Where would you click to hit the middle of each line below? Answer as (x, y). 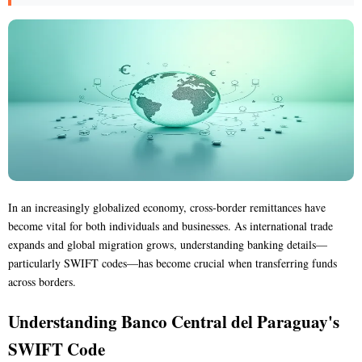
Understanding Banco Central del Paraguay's (174, 321)
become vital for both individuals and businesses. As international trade (170, 225)
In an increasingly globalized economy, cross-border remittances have (167, 207)
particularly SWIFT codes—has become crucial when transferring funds (173, 263)
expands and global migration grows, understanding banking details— (168, 244)
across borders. (42, 281)
